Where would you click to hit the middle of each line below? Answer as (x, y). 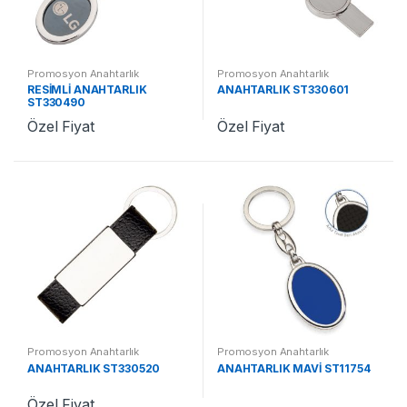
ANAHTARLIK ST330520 (94, 369)
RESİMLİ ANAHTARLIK (87, 90)
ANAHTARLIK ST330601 (283, 90)
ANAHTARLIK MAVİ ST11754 (293, 369)
